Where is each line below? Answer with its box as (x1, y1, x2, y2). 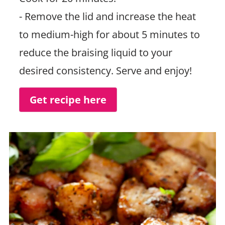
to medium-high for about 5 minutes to (19, 27, 200, 41)
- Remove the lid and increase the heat (19, 9, 196, 23)
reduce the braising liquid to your (19, 45, 172, 59)
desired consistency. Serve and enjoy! (19, 63, 192, 77)
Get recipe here (29, 92, 106, 106)
